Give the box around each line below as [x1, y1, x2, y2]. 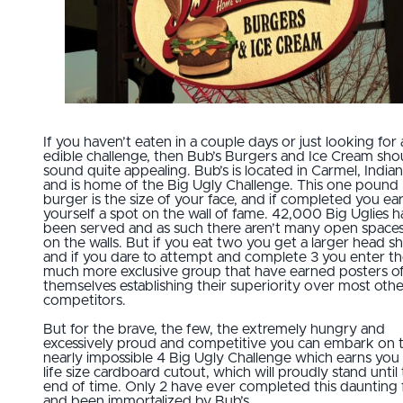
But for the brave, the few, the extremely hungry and [43, 321, 385, 336]
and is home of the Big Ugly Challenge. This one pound [43, 177, 399, 193]
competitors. [43, 292, 126, 308]
